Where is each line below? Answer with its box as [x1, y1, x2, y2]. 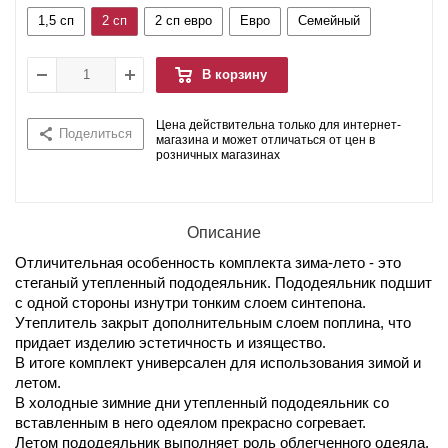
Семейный [298, 12, 360, 28]
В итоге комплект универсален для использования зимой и [15, 353, 421, 371]
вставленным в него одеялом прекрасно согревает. [15, 413, 366, 431]
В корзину [202, 66, 267, 82]
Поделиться [59, 125, 132, 141]
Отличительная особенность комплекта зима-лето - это [15, 253, 401, 271]
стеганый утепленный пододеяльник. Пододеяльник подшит [15, 273, 432, 291]
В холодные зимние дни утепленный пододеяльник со [15, 393, 389, 411]
